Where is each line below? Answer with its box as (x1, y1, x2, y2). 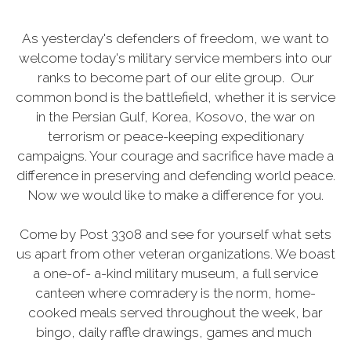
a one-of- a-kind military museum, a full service (33, 265, 318, 281)
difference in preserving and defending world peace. (16, 167, 335, 183)
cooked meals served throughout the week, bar (28, 304, 323, 320)
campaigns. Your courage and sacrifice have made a (17, 147, 334, 164)
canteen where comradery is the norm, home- (35, 284, 316, 301)
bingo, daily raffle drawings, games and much (36, 324, 315, 340)
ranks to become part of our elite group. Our (37, 69, 314, 85)
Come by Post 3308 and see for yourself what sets (20, 226, 331, 242)
